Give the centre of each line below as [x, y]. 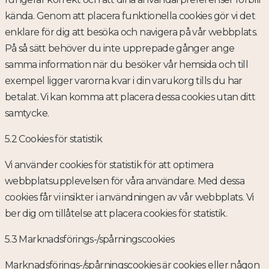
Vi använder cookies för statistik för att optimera [109, 165]
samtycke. [27, 113]
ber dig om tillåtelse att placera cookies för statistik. [116, 214]
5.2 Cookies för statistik [53, 139]
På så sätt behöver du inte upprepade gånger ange [120, 49]
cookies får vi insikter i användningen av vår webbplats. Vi [129, 198]
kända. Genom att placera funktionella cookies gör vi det [130, 16]
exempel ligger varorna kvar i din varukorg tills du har [124, 81]
